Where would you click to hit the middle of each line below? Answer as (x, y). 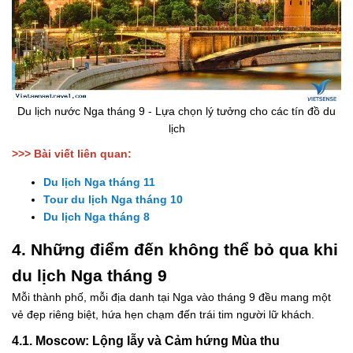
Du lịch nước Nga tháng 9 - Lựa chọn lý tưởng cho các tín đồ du (176, 111)
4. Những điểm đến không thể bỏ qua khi (175, 250)
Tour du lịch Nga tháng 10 (113, 200)
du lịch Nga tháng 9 (89, 276)
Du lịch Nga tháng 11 (99, 182)
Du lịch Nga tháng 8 (97, 217)
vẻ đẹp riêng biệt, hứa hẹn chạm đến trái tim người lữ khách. (163, 315)
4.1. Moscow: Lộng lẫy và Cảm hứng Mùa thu (146, 341)
